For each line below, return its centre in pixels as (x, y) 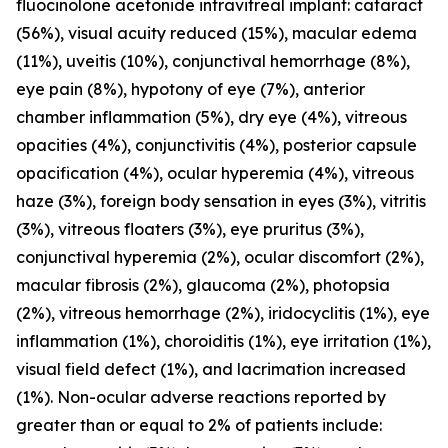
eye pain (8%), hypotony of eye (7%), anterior (190, 89)
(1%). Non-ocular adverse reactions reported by (201, 397)
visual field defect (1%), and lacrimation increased (211, 369)
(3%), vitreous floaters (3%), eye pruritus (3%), (190, 229)
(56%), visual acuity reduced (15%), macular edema (216, 33)
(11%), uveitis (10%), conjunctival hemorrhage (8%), (213, 61)
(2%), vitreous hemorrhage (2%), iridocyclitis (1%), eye (223, 313)
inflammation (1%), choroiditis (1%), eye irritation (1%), (223, 341)
